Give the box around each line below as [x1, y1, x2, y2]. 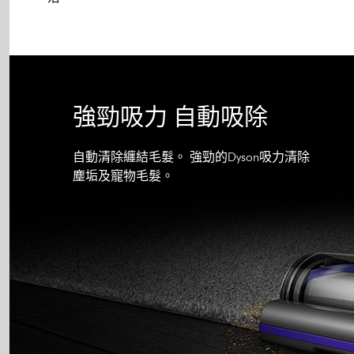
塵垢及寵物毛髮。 [73, 168, 174, 183]
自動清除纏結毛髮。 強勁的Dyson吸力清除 [73, 149, 310, 164]
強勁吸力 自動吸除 [73, 102, 268, 131]
